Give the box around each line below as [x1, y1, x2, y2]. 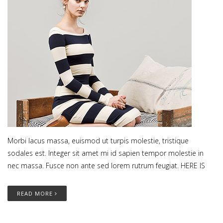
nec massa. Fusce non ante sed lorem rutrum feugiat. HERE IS [7, 161, 205, 171]
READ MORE [17, 190, 55, 198]
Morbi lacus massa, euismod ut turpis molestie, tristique [7, 136, 189, 146]
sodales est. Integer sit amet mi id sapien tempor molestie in [7, 148, 204, 158]
